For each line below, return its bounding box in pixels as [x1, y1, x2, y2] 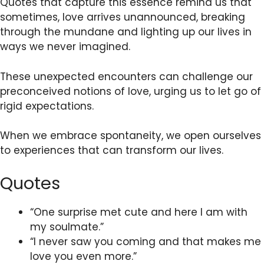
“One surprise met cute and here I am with [30, 204, 247, 219]
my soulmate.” [30, 219, 104, 234]
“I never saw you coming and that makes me [30, 234, 261, 249]
